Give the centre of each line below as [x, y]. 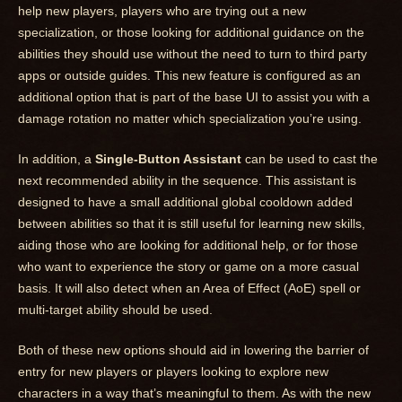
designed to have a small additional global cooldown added [185, 202]
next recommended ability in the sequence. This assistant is [187, 181]
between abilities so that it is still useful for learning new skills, [192, 224]
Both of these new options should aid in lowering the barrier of [193, 350]
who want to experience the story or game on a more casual [188, 267]
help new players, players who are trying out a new [162, 11]
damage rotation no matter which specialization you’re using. [190, 119]
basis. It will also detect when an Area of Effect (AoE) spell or [189, 288]
